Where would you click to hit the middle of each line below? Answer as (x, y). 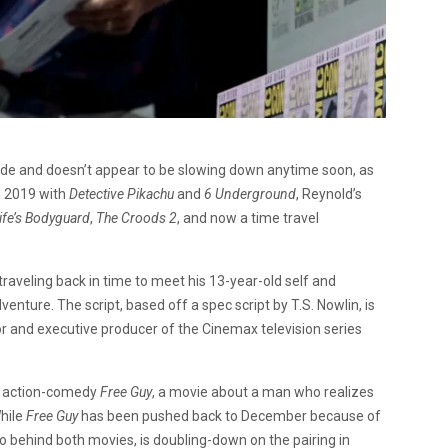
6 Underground (250, 193)
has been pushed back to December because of (229, 415)
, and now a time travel (248, 217)
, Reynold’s (329, 193)
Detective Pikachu (121, 193)
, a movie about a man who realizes (263, 391)
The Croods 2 (136, 217)
